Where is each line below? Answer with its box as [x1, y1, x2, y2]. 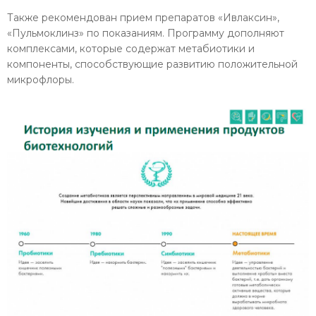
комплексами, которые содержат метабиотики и [7, 42, 255, 55]
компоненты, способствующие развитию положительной [7, 57, 298, 71]
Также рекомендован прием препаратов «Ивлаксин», [7, 11, 279, 24]
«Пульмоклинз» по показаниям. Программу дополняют [7, 26, 284, 39]
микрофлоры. [7, 73, 74, 86]
